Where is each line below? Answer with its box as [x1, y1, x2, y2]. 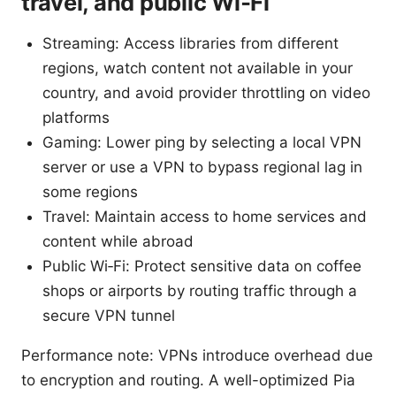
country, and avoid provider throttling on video [42, 83, 370, 102]
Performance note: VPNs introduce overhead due [21, 346, 373, 364]
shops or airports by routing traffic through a [42, 281, 357, 300]
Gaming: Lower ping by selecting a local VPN [42, 133, 362, 151]
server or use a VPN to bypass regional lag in [42, 157, 362, 176]
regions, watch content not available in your [42, 58, 353, 77]
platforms [42, 108, 110, 126]
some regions [42, 182, 138, 201]
